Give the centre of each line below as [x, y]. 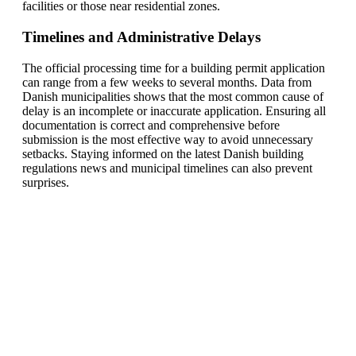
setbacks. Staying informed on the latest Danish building [163, 153]
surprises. [46, 182]
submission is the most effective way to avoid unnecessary [168, 139]
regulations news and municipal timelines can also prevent [167, 168]
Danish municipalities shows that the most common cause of [173, 96]
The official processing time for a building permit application [174, 68]
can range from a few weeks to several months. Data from [167, 82]
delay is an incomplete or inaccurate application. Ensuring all [174, 110]
